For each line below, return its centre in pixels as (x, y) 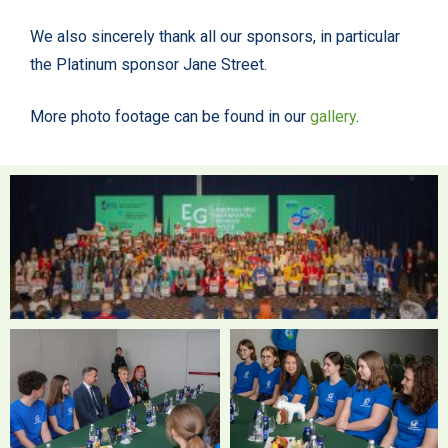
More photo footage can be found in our (170, 117)
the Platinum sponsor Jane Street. (148, 65)
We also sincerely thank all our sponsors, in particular (215, 37)
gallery (333, 117)
